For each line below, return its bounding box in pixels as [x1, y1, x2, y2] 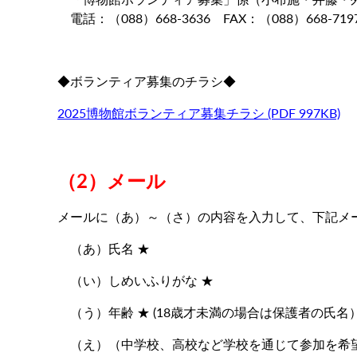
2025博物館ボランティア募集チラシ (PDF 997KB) [57, 103, 340, 122]
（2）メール [57, 166, 166, 194]
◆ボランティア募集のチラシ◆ [57, 71, 236, 90]
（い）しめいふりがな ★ [57, 270, 214, 289]
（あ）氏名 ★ [57, 238, 150, 257]
